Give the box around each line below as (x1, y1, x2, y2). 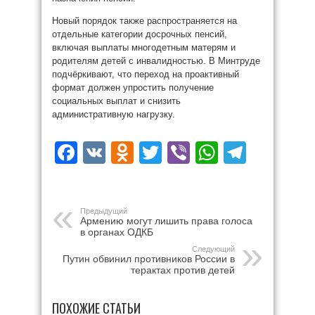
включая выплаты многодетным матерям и (52, 42, 236, 53)
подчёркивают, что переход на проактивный (52, 69, 239, 79)
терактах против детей (131, 264, 235, 276)
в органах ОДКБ (80, 226, 153, 238)
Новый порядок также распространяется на (52, 15, 237, 26)
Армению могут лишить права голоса (80, 215, 252, 226)
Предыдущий (80, 207, 127, 215)
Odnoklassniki (134, 140, 274, 165)
